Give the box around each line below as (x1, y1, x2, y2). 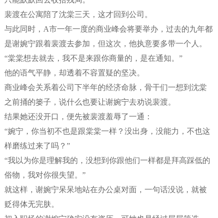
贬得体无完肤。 (4, 200, 59, 208)
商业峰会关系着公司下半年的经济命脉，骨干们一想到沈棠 (4, 83, 207, 91)
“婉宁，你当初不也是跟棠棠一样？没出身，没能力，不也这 (4, 127, 210, 135)
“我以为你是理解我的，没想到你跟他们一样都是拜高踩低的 (4, 156, 210, 164)
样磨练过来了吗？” (4, 142, 70, 150)
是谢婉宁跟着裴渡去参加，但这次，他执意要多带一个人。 (4, 39, 207, 48)
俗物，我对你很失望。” (4, 171, 86, 179)
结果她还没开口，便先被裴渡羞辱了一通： (4, 112, 152, 121)
